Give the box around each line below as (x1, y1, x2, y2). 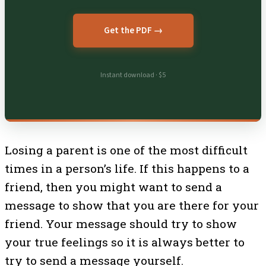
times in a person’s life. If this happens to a (5, 160, 249, 176)
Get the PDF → (103, 24, 163, 37)
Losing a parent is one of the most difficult (5, 142, 248, 157)
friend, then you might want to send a (5, 179, 222, 194)
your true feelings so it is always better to (5, 234, 245, 249)
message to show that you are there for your (5, 197, 259, 213)
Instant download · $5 (100, 70, 166, 81)
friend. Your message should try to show (5, 216, 237, 231)
